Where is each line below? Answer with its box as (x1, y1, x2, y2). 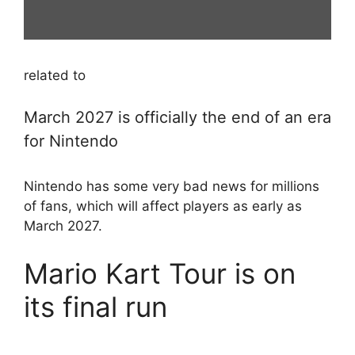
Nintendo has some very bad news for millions (24, 178, 319, 195)
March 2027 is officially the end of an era (24, 108, 331, 128)
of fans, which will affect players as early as (24, 198, 302, 215)
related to (24, 67, 86, 83)
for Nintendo (24, 132, 118, 151)
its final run (24, 289, 167, 323)
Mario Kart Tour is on (24, 256, 296, 290)
